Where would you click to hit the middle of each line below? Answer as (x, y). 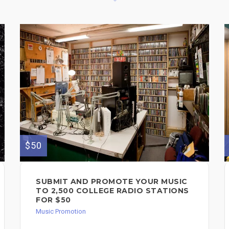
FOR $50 (53, 200)
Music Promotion (61, 212)
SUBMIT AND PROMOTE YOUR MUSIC (112, 182)
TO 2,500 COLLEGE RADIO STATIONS (112, 191)
